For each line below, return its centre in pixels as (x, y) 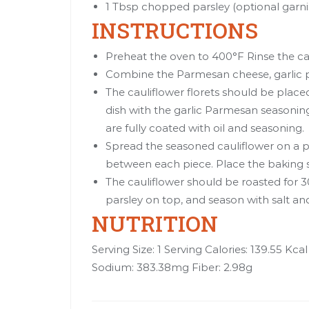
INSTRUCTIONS (175, 30)
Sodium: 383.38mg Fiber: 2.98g (172, 267)
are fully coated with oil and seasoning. (205, 128)
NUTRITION (155, 223)
